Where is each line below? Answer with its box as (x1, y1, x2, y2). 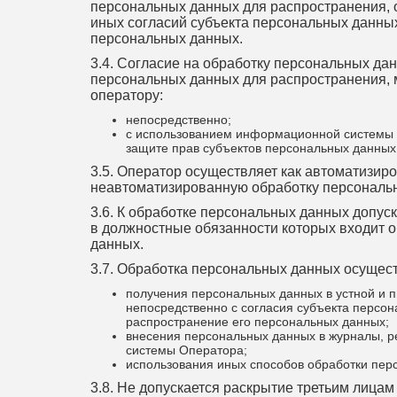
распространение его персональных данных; (126, 315, 389, 329)
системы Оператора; (126, 343, 247, 357)
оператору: (90, 88, 163, 103)
